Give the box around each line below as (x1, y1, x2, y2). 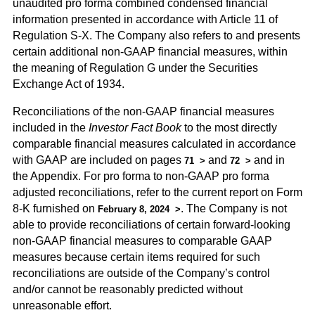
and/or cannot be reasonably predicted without (12, 283, 243, 296)
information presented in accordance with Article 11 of (12, 13, 278, 26)
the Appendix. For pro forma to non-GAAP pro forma (12, 170, 269, 183)
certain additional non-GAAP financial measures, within (12, 46, 288, 58)
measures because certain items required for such (12, 251, 260, 264)
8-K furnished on (12, 202, 98, 215)
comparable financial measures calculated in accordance (12, 138, 296, 150)
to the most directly (181, 122, 277, 134)
